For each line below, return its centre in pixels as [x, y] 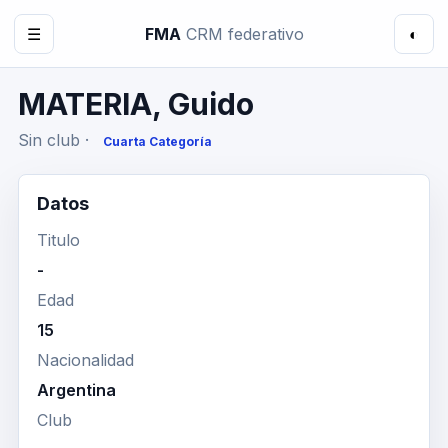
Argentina [76, 390]
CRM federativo [244, 33]
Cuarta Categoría [157, 141]
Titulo [58, 240]
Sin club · [56, 139]
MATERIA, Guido [136, 104]
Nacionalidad [85, 360]
